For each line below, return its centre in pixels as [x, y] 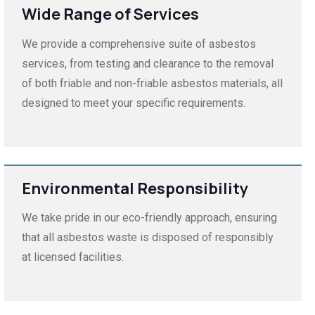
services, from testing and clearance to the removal [147, 63]
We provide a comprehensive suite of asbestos [139, 44]
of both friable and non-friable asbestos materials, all [152, 83]
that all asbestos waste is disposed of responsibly [147, 238]
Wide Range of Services [110, 14]
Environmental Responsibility [135, 188]
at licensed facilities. [72, 257]
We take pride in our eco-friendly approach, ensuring [149, 218]
